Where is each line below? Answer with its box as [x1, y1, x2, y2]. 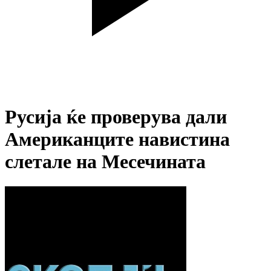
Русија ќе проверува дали [5, 106, 227, 128]
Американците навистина [5, 128, 230, 151]
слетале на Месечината [5, 151, 206, 173]
